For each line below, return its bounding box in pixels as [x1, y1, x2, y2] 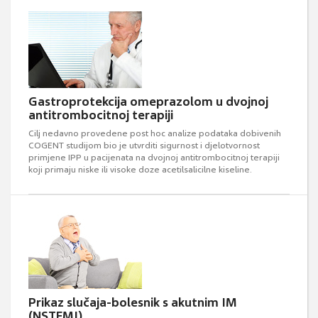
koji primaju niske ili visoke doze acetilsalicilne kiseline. [28, 164, 252, 175]
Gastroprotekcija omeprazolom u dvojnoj [28, 94, 268, 109]
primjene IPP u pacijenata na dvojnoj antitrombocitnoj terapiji [28, 152, 280, 163]
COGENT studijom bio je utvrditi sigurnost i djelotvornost [28, 140, 260, 151]
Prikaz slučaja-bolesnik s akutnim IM [28, 295, 237, 310]
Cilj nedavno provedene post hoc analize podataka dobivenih [28, 128, 281, 139]
